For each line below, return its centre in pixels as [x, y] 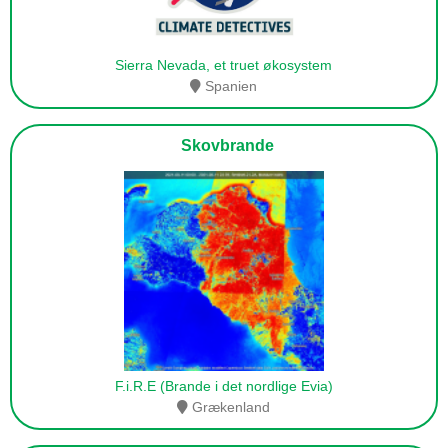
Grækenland [229, 407]
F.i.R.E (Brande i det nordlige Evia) [223, 386]
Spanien [229, 86]
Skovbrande [224, 146]
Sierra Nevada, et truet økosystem [224, 65]
